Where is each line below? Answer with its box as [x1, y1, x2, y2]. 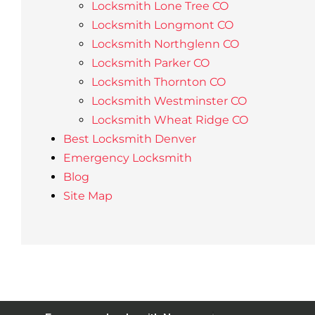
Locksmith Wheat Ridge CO [91, 113, 248, 127]
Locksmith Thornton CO [91, 75, 226, 89]
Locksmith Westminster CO [91, 94, 247, 108]
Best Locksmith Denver [63, 132, 196, 146]
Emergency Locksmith [63, 151, 192, 165]
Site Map [63, 189, 112, 202]
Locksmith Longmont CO [91, 18, 233, 32]
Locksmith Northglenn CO [91, 37, 239, 51]
